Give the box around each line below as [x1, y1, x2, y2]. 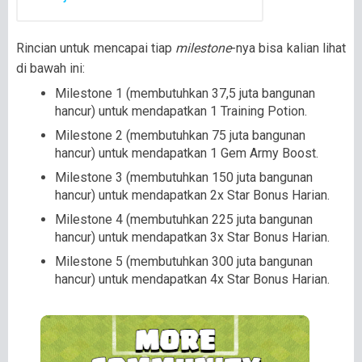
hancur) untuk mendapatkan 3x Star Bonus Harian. [55, 229, 330, 246]
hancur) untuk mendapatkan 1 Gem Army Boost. [55, 145, 318, 162]
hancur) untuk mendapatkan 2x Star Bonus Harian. [55, 187, 330, 204]
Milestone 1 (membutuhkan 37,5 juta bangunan [55, 86, 315, 102]
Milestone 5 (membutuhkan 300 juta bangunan [55, 254, 313, 270]
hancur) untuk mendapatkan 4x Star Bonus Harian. [55, 271, 330, 288]
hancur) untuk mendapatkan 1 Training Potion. [55, 103, 307, 120]
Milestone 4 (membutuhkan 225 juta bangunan [55, 212, 313, 228]
